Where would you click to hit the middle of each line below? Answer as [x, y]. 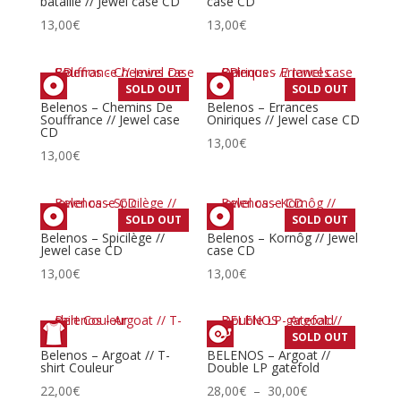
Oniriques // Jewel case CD [284, 119]
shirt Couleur [77, 368]
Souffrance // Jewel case [110, 119]
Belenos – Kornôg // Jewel [283, 237]
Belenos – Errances [263, 107]
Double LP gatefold [264, 368]
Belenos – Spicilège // [102, 237]
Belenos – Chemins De [106, 107]
